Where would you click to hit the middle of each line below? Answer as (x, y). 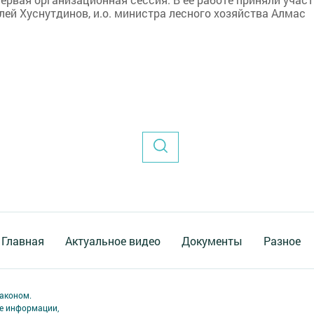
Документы (212, 240)
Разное (282, 240)
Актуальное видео (112, 240)
